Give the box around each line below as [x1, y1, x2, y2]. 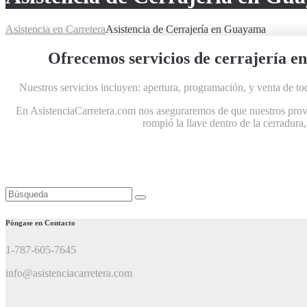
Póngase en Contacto [5, 219, 75, 228]
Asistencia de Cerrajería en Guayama [106, 23, 266, 36]
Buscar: [5, 186, 38, 199]
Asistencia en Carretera [5, 23, 106, 36]
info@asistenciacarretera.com [5, 267, 132, 280]
